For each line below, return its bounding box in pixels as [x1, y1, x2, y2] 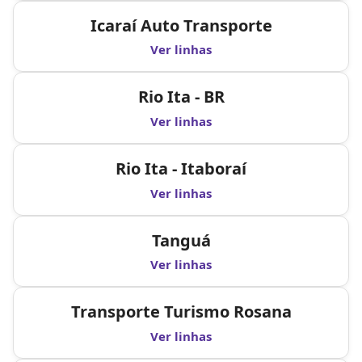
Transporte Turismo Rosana [70, 301, 292, 323]
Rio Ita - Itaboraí [116, 157, 246, 179]
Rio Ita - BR [137, 86, 225, 108]
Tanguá [151, 229, 211, 251]
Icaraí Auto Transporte [90, 14, 272, 36]
